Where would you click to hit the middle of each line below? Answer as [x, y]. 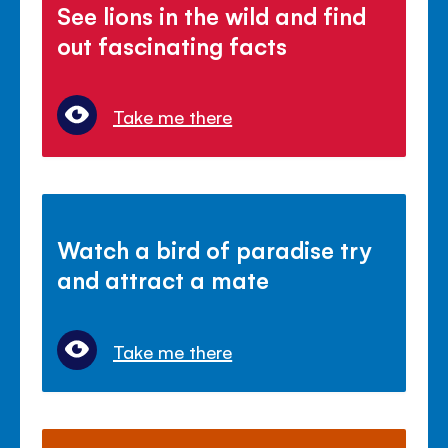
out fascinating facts [172, 45]
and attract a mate [163, 279]
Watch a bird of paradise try [215, 249]
